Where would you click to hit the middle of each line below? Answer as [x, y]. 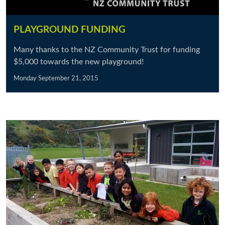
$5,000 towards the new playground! [79, 62]
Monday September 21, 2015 [56, 78]
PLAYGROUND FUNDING [70, 30]
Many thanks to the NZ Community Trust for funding [107, 50]
